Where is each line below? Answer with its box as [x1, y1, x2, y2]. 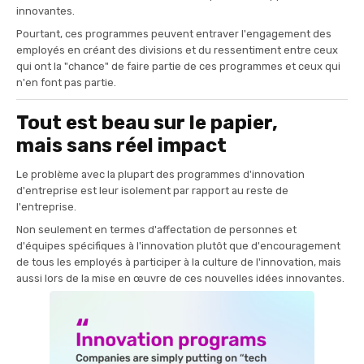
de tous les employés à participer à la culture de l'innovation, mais [16, 255, 341, 268]
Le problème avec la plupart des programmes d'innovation [16, 167, 305, 180]
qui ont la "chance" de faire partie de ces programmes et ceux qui [16, 59, 340, 72]
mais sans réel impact [16, 133, 231, 157]
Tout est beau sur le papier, [16, 110, 278, 134]
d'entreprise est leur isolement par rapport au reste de [16, 184, 288, 197]
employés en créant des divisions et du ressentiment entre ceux [16, 43, 338, 56]
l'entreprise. [16, 200, 79, 213]
